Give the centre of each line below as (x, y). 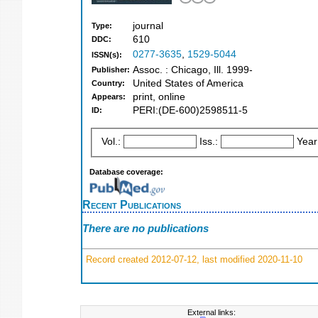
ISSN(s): (107, 55)
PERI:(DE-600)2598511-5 (190, 111)
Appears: (109, 97)
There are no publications (146, 229)
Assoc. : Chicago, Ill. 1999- (193, 70)
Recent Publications (132, 204)
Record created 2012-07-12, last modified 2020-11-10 (193, 259)
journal (148, 26)
